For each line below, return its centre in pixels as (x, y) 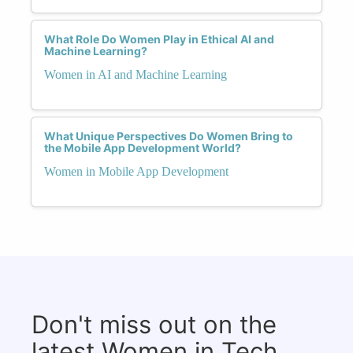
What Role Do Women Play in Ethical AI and (159, 39)
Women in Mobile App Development (136, 171)
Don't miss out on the (154, 324)
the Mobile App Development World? (143, 147)
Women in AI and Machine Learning (136, 74)
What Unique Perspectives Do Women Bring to (169, 136)
